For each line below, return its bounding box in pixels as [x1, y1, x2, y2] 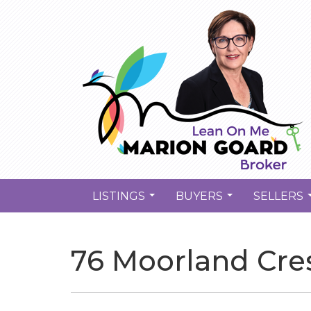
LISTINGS [92, 189, 145, 203]
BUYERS [176, 189, 223, 203]
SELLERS [253, 189, 303, 203]
